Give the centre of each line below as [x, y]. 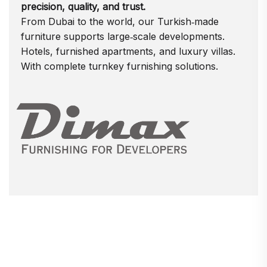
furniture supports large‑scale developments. [123, 36]
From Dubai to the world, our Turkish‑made [120, 21]
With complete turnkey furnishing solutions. [119, 66]
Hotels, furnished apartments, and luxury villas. [128, 51]
